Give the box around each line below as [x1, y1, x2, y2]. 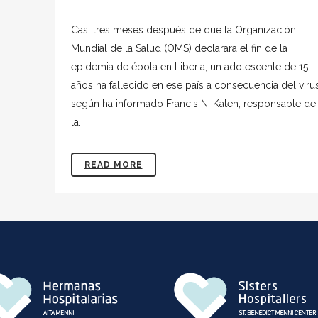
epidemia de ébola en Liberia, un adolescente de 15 [70, 61, 308, 72]
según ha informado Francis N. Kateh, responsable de [70, 98, 316, 109]
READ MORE [84, 160, 143, 170]
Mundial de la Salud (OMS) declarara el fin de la [70, 43, 287, 54]
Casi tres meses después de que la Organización [70, 24, 296, 35]
